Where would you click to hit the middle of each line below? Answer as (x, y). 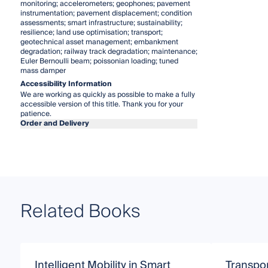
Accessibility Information (66, 84)
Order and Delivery (54, 123)
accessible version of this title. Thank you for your (101, 104)
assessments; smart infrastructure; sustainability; (101, 23)
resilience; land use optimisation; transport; (91, 32)
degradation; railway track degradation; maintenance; (109, 51)
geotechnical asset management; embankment (99, 42)
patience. (36, 114)
